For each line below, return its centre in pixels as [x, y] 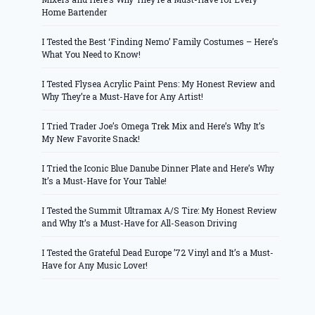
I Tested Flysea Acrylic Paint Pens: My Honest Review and [159, 83]
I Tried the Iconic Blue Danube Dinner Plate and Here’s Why [158, 168]
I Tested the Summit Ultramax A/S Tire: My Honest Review [160, 210]
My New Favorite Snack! [91, 138]
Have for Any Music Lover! [95, 265]
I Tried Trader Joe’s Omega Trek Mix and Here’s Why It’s [154, 126]
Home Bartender [75, 12]
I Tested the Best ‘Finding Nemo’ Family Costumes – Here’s [160, 41]
